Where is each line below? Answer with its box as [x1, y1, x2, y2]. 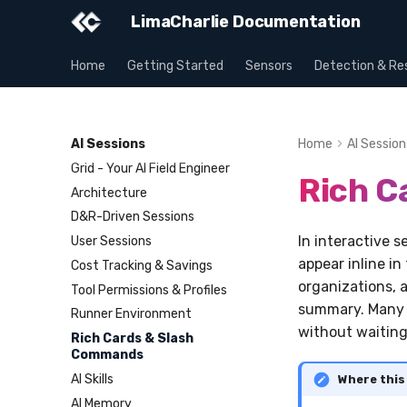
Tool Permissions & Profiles [71, 282, 227, 298]
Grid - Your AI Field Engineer [71, 160, 230, 176]
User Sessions [71, 233, 152, 249]
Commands [71, 347, 144, 362]
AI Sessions [71, 136, 145, 152]
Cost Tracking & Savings [71, 257, 213, 273]
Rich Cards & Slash [71, 331, 194, 346]
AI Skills [71, 371, 114, 387]
